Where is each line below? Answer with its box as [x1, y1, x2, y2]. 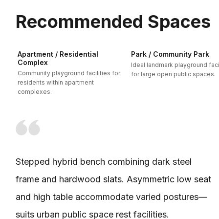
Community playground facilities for [18, 69, 120, 77]
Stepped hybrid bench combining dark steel [16, 156, 192, 167]
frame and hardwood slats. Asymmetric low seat [16, 174, 211, 184]
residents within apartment [18, 79, 94, 86]
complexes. [18, 88, 52, 95]
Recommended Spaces [16, 11, 211, 32]
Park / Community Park [131, 50, 209, 58]
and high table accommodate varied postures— [16, 192, 207, 202]
